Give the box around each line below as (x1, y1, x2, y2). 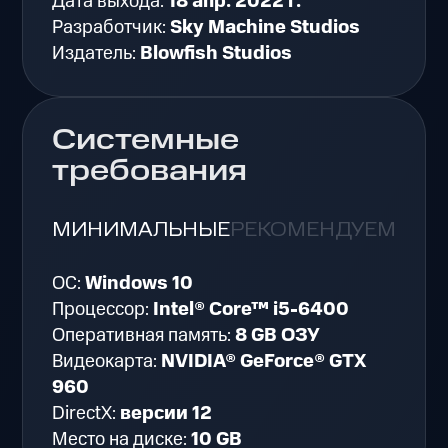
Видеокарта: (52, 348, 162, 376)
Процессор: (52, 296, 154, 324)
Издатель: (52, 39, 141, 67)
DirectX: (52, 400, 121, 428)
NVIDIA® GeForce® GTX (161, 348, 367, 376)
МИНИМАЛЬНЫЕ (52, 216, 231, 243)
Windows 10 (85, 270, 194, 298)
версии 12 (120, 400, 213, 428)
